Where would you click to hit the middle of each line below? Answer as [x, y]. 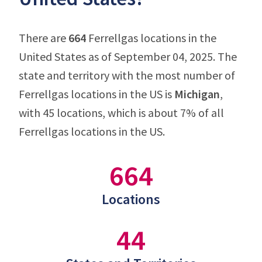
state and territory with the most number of [127, 75]
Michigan [197, 94]
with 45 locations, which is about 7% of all [121, 113]
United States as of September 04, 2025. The [128, 56]
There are [44, 38]
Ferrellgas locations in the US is [96, 94]
